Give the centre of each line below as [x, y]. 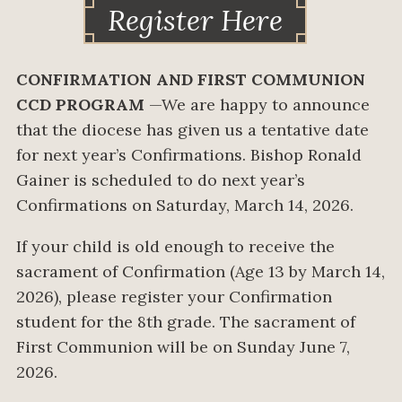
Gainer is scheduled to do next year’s [161, 180]
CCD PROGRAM [80, 105]
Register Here [195, 21]
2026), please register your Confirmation [174, 297]
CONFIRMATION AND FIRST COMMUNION [191, 80]
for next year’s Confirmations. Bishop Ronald [189, 155]
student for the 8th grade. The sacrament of [186, 322]
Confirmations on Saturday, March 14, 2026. [185, 205]
